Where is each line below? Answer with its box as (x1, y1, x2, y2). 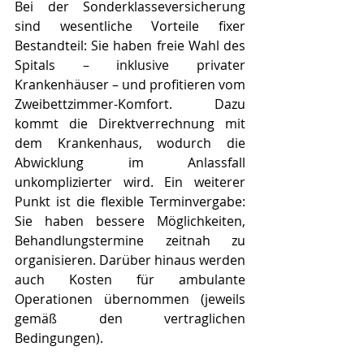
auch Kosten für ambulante (15, 270, 245, 288)
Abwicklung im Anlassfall (15, 153, 245, 171)
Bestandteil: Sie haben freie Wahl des (15, 36, 245, 54)
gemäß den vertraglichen (15, 309, 245, 327)
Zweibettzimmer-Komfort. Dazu (15, 94, 245, 113)
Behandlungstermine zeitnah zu (15, 231, 245, 249)
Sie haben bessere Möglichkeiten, (15, 211, 245, 230)
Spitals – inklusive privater (15, 55, 245, 74)
